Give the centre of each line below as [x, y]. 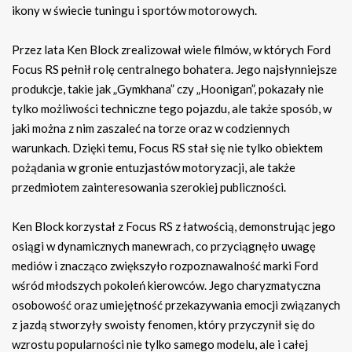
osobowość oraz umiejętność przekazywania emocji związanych [176, 305]
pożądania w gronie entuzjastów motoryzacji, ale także [154, 168]
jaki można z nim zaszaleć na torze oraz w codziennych [151, 128]
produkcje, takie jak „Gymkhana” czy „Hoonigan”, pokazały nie [168, 89]
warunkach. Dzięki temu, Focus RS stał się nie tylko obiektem [167, 148]
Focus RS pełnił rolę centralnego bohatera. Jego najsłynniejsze [174, 70]
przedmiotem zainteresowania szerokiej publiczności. [149, 187]
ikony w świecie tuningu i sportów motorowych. [134, 11]
